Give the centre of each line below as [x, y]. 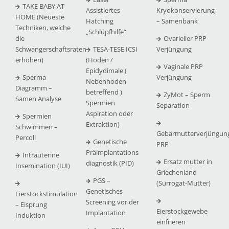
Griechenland [176, 173]
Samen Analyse [38, 99]
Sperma [34, 77]
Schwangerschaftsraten [51, 49]
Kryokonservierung [185, 10]
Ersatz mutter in [188, 162]
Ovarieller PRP [185, 39]
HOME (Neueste [40, 17]
